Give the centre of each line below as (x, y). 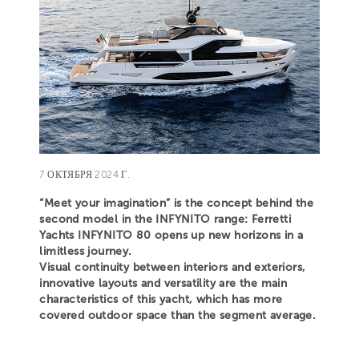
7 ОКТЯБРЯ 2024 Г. (85, 174)
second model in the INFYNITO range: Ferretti (165, 219)
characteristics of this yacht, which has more (161, 299)
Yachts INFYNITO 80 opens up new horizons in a (171, 235)
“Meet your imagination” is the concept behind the (176, 203)
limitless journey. (86, 251)
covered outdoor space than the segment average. (178, 315)
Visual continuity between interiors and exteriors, (173, 267)
